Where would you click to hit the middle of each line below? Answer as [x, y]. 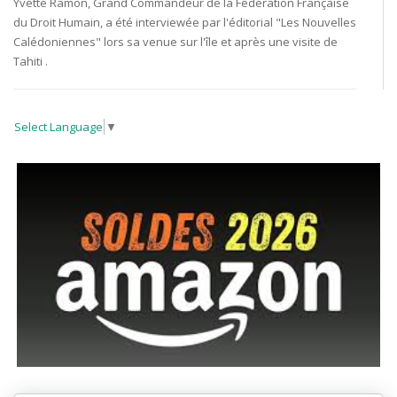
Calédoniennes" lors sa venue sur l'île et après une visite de [175, 41]
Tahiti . [31, 61]
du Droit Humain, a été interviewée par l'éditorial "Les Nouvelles [185, 22]
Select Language [58, 127]
